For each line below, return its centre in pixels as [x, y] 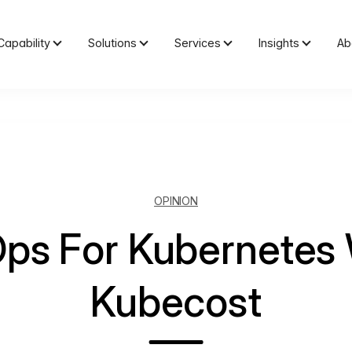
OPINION [176, 200]
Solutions [113, 43]
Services [198, 43]
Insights [279, 43]
